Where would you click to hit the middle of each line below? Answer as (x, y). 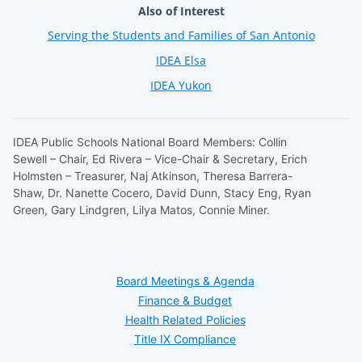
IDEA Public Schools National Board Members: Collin (150, 142)
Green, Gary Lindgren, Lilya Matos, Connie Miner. (141, 210)
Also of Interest (181, 11)
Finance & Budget (185, 300)
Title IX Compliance (185, 339)
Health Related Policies (185, 319)
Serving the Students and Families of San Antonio (181, 36)
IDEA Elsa (181, 61)
